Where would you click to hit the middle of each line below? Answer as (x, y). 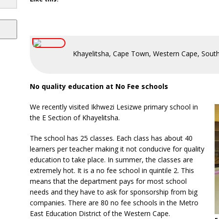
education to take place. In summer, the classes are (111, 159)
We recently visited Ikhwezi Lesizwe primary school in (114, 107)
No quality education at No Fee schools (99, 86)
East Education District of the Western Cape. (100, 213)
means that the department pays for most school (108, 181)
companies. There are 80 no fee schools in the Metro (114, 202)
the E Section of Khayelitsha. (75, 117)
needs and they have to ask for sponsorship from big (113, 192)
